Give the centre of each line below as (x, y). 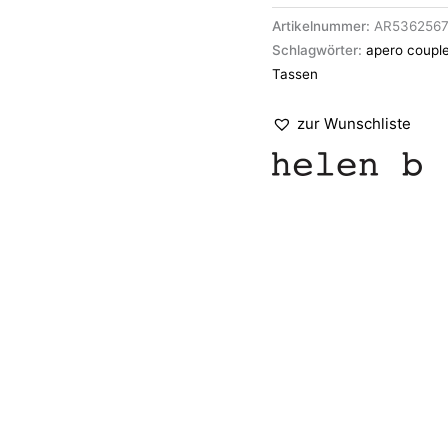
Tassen (295, 74)
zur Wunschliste (354, 124)
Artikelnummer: (323, 26)
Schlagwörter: (319, 50)
